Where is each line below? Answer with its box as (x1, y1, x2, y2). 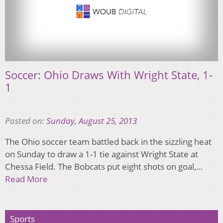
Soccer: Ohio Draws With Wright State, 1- (5, 67, 213, 83)
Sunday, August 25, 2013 (46, 115, 137, 127)
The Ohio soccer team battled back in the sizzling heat (5, 136, 212, 148)
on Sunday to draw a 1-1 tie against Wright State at (5, 148, 198, 160)
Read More (5, 173, 48, 185)
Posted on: (5, 115, 46, 127)
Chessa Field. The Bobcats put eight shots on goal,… (5, 161, 203, 173)
